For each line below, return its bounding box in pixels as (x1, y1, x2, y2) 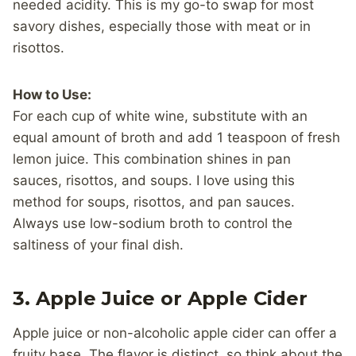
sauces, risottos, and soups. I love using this (13, 172, 295, 189)
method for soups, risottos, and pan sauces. (13, 194, 295, 211)
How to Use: (13, 87, 91, 103)
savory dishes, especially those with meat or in (13, 18, 311, 35)
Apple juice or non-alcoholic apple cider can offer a (13, 325, 337, 342)
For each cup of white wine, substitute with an (13, 108, 308, 125)
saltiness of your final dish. (13, 237, 184, 253)
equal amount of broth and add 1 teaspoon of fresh (13, 130, 340, 146)
